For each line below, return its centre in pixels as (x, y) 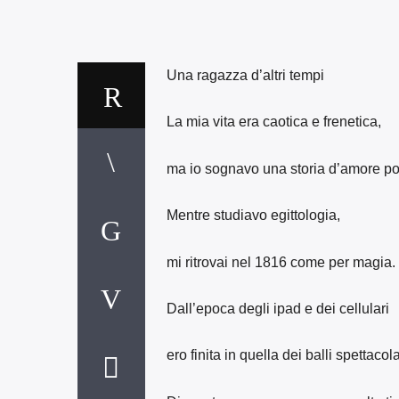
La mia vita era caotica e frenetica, (273, 122)
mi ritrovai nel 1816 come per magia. (281, 262)
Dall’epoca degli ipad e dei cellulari (277, 308)
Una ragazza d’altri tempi (245, 75)
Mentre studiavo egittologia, (253, 216)
